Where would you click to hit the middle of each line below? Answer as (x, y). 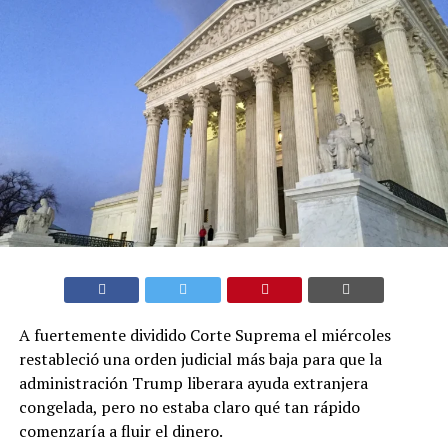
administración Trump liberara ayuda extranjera (193, 382)
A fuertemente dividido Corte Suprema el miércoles (204, 334)
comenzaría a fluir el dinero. (120, 430)
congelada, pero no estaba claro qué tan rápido (189, 406)
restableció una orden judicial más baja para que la (200, 358)
